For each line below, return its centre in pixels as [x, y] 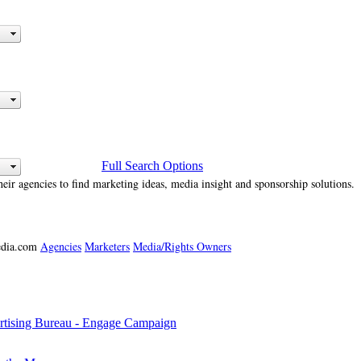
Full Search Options [152, 165]
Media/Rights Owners [182, 247]
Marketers [107, 247]
